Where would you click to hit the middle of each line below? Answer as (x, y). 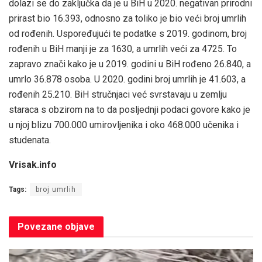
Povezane (40, 226)
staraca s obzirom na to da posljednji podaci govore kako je (130, 109)
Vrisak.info (33, 164)
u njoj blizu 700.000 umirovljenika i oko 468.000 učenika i (124, 125)
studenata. (30, 140)
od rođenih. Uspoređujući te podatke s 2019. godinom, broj (128, 33)
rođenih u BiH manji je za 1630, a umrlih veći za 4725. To (123, 49)
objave (79, 226)
